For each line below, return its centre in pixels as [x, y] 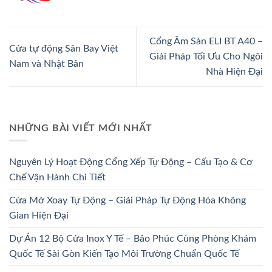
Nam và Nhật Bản [46, 64]
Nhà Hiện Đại [234, 71]
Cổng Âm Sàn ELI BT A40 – [206, 41]
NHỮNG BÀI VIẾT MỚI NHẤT [81, 128]
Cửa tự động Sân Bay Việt [64, 49]
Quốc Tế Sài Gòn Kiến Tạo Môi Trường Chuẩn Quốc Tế [124, 253]
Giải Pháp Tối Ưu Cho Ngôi [206, 56]
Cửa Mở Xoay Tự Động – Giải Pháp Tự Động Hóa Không [127, 200]
